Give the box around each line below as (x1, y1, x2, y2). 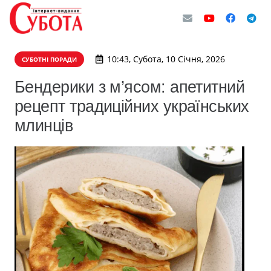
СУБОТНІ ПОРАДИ (22, 55, 77, 64)
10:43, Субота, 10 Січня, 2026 (106, 53, 225, 65)
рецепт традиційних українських (15, 97, 249, 116)
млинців (15, 116, 73, 135)
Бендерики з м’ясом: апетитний (15, 77, 245, 96)
